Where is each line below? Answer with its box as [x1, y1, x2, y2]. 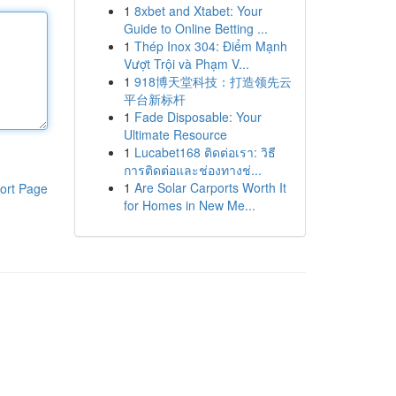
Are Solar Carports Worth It [133, 179, 286, 196]
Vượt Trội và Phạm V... [123, 55, 249, 72]
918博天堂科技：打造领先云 [133, 72, 292, 90]
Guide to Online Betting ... [123, 19, 268, 37]
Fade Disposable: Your [133, 108, 262, 126]
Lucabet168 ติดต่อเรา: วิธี [133, 143, 276, 161]
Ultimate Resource [123, 126, 227, 143]
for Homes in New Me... [123, 196, 255, 214]
